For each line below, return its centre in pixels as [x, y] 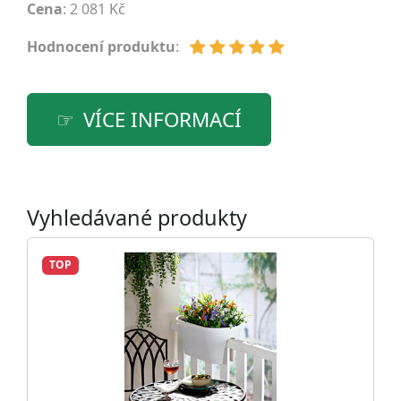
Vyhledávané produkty [137, 218]
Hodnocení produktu [101, 47]
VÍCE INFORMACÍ [162, 120]
